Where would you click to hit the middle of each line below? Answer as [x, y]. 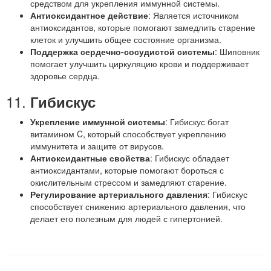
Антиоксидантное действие [89, 15]
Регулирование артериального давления [119, 194]
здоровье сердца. [65, 76]
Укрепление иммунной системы [98, 122]
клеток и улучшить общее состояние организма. [126, 39]
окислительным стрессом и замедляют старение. [129, 182]
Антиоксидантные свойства [90, 158]
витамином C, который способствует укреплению [128, 134]
